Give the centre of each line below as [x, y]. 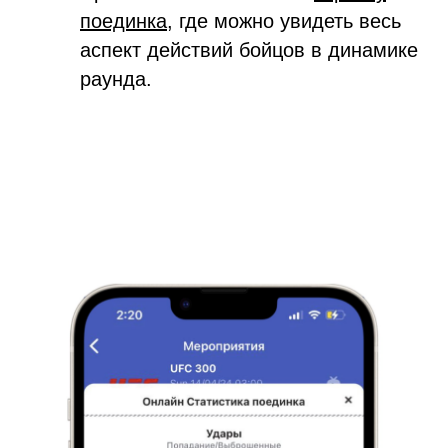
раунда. [116, 78]
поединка [123, 20]
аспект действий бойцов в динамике [249, 49]
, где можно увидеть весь [284, 20]
